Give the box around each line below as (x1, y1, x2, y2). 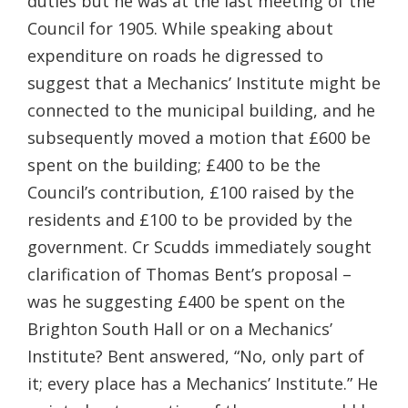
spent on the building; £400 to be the (27, 153, 321, 176)
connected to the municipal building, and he (27, 98, 375, 121)
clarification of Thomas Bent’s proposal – (27, 262, 352, 285)
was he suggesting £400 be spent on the (27, 290, 345, 312)
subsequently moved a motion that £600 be (27, 126, 371, 148)
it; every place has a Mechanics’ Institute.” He (27, 372, 378, 394)
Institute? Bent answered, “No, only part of (27, 344, 364, 367)
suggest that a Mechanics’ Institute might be (27, 71, 381, 94)
